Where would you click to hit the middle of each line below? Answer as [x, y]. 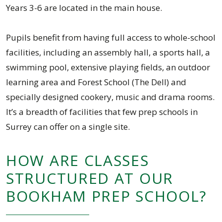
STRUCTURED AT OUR [90, 178]
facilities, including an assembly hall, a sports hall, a [108, 52]
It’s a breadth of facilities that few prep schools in [102, 112]
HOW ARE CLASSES [78, 160]
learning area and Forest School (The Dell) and [96, 82]
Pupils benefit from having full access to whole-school [111, 37]
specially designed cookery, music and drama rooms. [110, 97]
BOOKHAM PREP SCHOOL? [107, 196]
